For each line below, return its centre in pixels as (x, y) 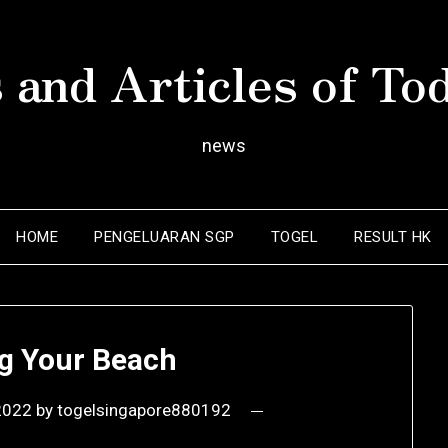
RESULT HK (393, 237)
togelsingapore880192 (144, 410)
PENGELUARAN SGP (164, 237)
